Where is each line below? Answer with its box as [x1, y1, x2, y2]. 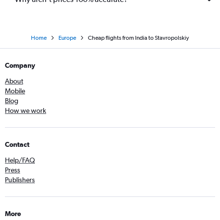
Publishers [5, 176, 35, 184]
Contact [5, 140, 29, 148]
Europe [58, 34, 76, 41]
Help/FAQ [5, 156, 35, 164]
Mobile [5, 87, 25, 95]
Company [5, 61, 35, 69]
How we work [5, 107, 46, 114]
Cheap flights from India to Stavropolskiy [88, 34, 189, 41]
